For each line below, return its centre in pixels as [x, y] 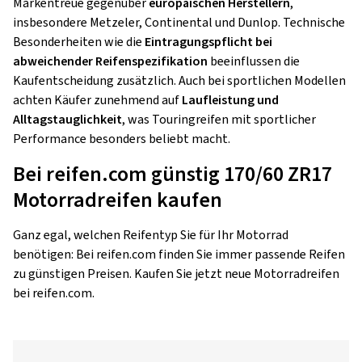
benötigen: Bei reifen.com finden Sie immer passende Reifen [179, 255]
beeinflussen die [254, 61]
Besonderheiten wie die [79, 42]
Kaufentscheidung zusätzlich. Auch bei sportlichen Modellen [179, 81]
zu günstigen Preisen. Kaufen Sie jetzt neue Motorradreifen [176, 274]
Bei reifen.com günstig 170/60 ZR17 [173, 174]
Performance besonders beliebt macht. [122, 139]
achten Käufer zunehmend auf [97, 100]
